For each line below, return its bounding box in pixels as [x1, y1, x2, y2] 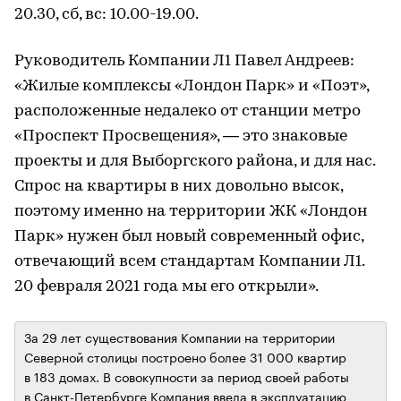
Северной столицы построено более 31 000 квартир [24, 346, 346, 367]
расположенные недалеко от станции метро [14, 103, 361, 121]
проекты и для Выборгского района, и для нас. [14, 153, 375, 171]
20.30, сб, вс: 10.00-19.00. [14, 6, 199, 24]
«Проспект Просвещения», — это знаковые [14, 128, 347, 146]
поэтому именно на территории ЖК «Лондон [14, 203, 367, 221]
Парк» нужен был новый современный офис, [14, 228, 363, 246]
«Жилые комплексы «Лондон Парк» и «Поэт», [14, 78, 369, 96]
